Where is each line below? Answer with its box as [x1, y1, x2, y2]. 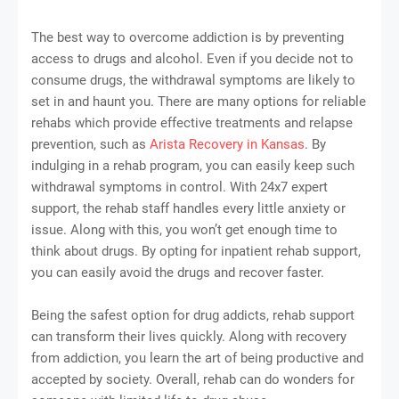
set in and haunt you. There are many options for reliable [31, 93, 366, 110]
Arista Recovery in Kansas [150, 135, 305, 152]
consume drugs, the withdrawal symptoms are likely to [31, 71, 355, 88]
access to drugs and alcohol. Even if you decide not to [31, 50, 354, 67]
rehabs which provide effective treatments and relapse [31, 114, 353, 131]
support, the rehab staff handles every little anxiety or [31, 199, 346, 216]
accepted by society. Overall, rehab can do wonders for [31, 370, 354, 387]
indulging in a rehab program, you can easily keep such [31, 157, 354, 174]
